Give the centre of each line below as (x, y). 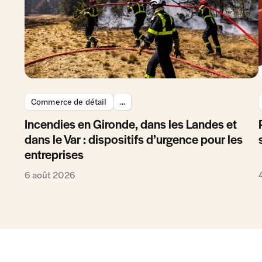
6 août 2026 (50, 174)
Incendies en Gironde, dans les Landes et (131, 123)
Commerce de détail (69, 101)
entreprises (54, 154)
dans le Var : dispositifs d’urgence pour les (134, 139)
